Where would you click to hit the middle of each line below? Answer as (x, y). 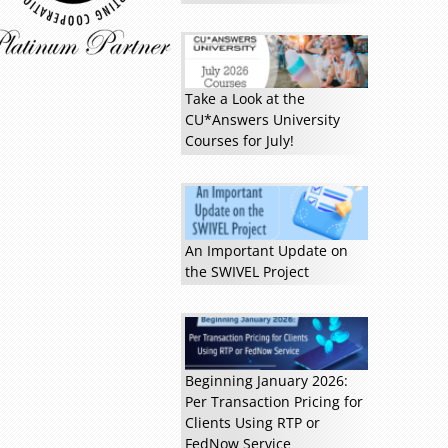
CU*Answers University (262, 120)
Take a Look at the (244, 99)
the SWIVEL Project (246, 271)
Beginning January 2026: (266, 380)
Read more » (150, 44)
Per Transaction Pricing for (273, 401)
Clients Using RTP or (252, 422)
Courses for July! (239, 141)
